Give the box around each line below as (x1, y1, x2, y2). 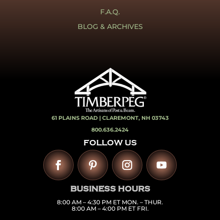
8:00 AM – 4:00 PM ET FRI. (71, 204, 149, 212)
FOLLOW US (83, 138, 137, 148)
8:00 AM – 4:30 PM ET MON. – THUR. (57, 198, 163, 206)
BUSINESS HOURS (70, 184, 150, 193)
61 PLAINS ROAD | (51, 114, 102, 121)
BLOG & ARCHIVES (77, 22, 143, 31)
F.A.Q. (100, 7, 120, 16)
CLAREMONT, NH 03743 (102, 114, 169, 121)
